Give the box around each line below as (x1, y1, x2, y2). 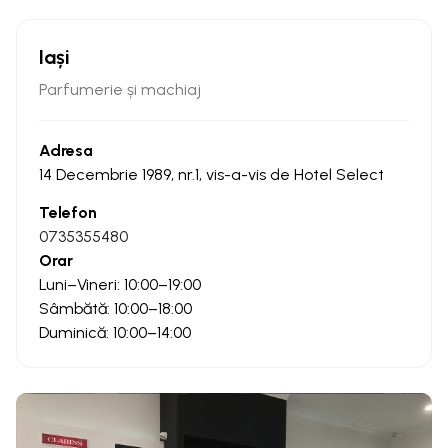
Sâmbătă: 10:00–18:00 (39, 298, 192, 318)
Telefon (39, 202, 97, 222)
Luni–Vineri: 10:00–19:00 (39, 274, 201, 294)
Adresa (39, 140, 93, 160)
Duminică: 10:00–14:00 (39, 322, 191, 342)
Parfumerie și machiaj (39, 79, 201, 99)
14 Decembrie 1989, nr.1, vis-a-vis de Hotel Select (39, 164, 384, 184)
